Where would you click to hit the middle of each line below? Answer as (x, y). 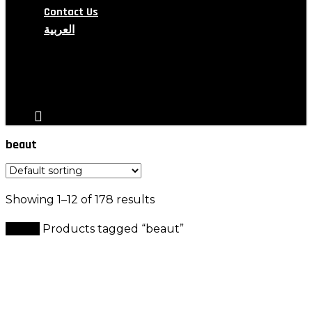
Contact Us (71, 12)
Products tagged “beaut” (113, 229)
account (56, 87)
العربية (59, 30)
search (51, 58)
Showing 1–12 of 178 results (80, 200)
